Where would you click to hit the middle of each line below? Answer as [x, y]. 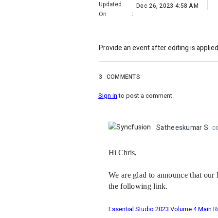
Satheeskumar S [182, 128]
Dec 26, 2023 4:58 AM [167, 6]
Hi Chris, [123, 152]
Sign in [108, 96]
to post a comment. [145, 96]
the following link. [138, 186]
